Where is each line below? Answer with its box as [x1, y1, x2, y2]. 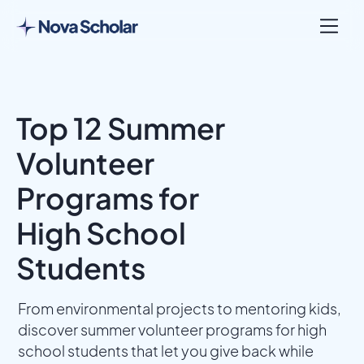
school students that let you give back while [18, 342, 314, 360]
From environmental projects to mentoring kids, [18, 300, 341, 318]
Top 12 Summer [16, 110, 225, 146]
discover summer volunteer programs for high [18, 321, 327, 339]
